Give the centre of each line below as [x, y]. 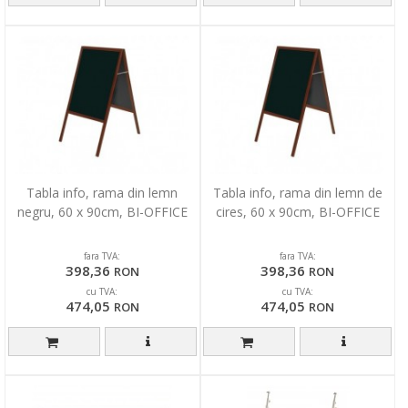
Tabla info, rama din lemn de [297, 192]
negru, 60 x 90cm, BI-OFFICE [102, 211]
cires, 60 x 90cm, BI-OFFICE [297, 211]
